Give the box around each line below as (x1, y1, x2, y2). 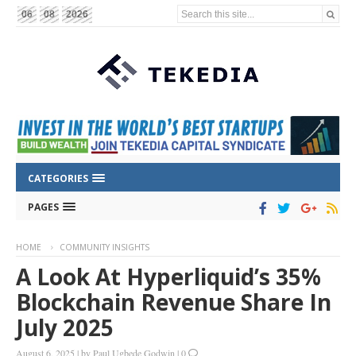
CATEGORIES (28, 172, 91, 186)
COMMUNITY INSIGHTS (60, 242, 149, 253)
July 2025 (16, 312, 114, 343)
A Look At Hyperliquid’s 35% (16, 261, 321, 292)
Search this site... (181, 8, 255, 19)
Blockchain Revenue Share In (16, 287, 331, 318)
